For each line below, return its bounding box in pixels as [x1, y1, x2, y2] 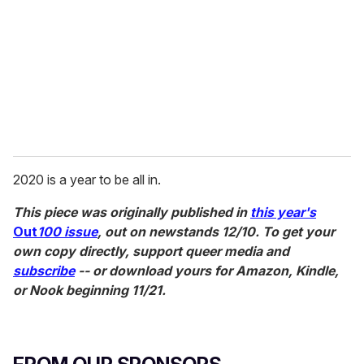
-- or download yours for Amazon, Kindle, [75, 262, 339, 279]
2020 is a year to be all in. [13, 171, 161, 188]
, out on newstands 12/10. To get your [97, 223, 335, 240]
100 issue [37, 223, 97, 240]
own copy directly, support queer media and [13, 242, 289, 259]
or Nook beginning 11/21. [13, 281, 166, 298]
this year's [250, 203, 316, 220]
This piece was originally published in [13, 203, 250, 220]
